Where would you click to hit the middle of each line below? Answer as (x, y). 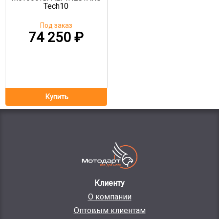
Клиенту (109, 183)
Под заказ (56, 25)
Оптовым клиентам (109, 210)
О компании (109, 197)
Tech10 (56, 6)
